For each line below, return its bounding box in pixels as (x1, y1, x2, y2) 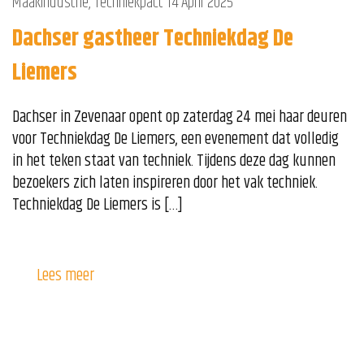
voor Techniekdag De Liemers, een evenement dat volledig (12, 126, 339, 152)
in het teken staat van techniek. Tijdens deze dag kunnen (12, 148, 336, 174)
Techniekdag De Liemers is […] (12, 192, 183, 218)
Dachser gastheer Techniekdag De (12, 21, 293, 56)
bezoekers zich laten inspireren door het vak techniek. (12, 170, 318, 196)
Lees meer (37, 262, 94, 288)
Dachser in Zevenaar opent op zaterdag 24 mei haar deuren (12, 104, 347, 130)
